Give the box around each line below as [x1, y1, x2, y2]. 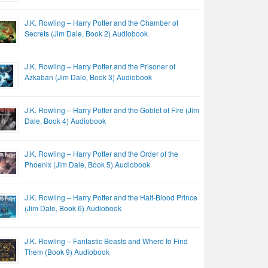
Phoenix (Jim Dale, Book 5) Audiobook [25, 159, 151, 170]
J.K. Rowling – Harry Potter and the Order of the [25, 148, 179, 159]
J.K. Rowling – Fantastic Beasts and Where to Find [25, 236, 188, 246]
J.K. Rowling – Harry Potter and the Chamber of [25, 17, 179, 28]
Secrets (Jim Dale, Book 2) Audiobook [25, 28, 148, 39]
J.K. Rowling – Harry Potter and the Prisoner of [25, 61, 176, 72]
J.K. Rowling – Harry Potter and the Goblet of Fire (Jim [25, 105, 200, 115]
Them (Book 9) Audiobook [25, 246, 110, 257]
